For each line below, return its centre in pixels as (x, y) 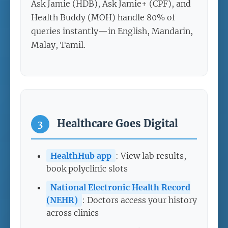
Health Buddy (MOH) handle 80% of (103, 17)
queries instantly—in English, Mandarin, (112, 31)
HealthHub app (81, 155)
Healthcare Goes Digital (116, 123)
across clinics (73, 212)
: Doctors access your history (139, 200)
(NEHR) (62, 200)
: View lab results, (151, 155)
